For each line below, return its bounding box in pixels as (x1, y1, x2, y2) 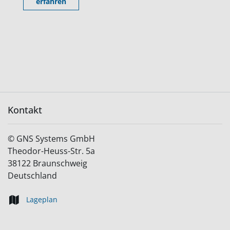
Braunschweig (33, 158, 87, 169)
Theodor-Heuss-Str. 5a (8, 145, 95, 157)
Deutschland (8, 170, 57, 182)
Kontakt (8, 104, 42, 117)
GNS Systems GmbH (16, 133, 95, 145)
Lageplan (26, 195, 57, 205)
